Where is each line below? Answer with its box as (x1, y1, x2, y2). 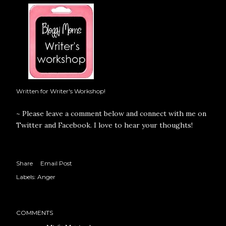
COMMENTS (16, 209, 53, 216)
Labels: (16, 173, 36, 181)
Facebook (58, 121, 90, 130)
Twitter (16, 121, 42, 130)
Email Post (40, 159, 72, 167)
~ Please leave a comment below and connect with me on (16, 109, 206, 118)
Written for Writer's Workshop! (16, 87, 105, 95)
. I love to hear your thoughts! (90, 121, 193, 130)
